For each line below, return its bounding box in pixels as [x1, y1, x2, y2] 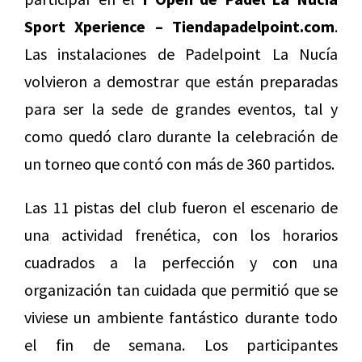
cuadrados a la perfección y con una [24, 252, 338, 273]
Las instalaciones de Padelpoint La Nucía [24, 44, 338, 65]
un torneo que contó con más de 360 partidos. [24, 154, 335, 175]
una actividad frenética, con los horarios [24, 225, 338, 246]
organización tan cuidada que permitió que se [24, 280, 338, 301]
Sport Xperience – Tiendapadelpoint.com [24, 16, 335, 37]
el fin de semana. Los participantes [24, 335, 338, 356]
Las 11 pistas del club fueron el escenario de [24, 197, 338, 218]
